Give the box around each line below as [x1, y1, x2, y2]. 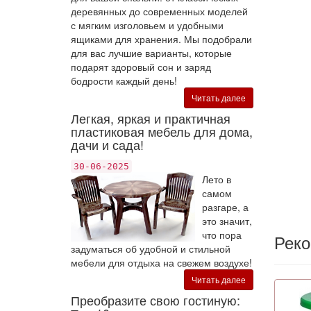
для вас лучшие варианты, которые [71, 46, 232, 60]
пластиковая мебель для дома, [71, 122, 253, 140]
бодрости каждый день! [71, 74, 177, 87]
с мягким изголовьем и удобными [71, 18, 224, 32]
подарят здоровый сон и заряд [71, 60, 211, 74]
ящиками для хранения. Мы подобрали [71, 32, 252, 46]
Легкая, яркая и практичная [71, 109, 230, 127]
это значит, [201, 214, 252, 228]
